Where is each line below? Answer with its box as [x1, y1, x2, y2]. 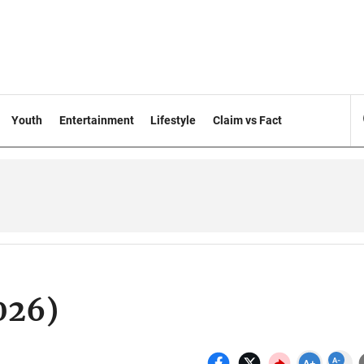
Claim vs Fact [213, 114, 283, 127]
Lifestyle [150, 114, 197, 127]
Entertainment [58, 114, 134, 127]
